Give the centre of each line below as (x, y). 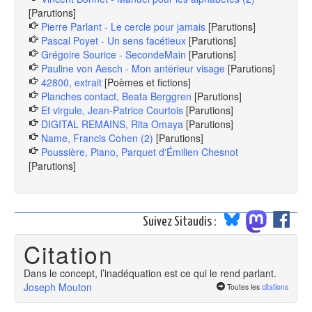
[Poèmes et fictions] (148, 82)
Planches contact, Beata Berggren (116, 96)
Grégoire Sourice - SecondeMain (114, 54)
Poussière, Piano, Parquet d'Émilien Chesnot (140, 152)
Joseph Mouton (58, 287)
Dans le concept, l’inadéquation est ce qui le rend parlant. (150, 273)
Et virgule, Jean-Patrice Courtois (112, 110)
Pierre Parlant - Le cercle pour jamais (125, 26)
